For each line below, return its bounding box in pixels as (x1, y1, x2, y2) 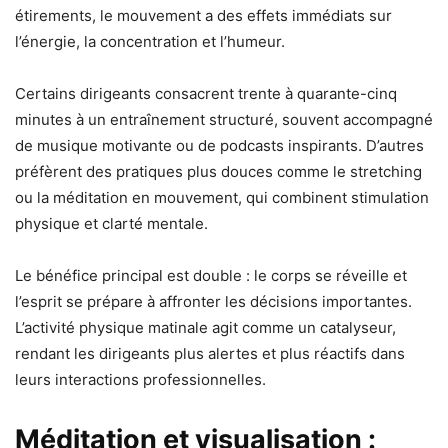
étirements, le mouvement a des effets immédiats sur (15, 5, 392, 25)
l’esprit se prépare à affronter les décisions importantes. (15, 291, 412, 311)
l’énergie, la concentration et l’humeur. (15, 31, 285, 51)
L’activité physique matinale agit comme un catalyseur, (15, 317, 396, 337)
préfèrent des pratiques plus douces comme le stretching (15, 161, 422, 181)
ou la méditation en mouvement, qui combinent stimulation (15, 187, 429, 207)
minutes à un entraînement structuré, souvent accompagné (15, 109, 433, 129)
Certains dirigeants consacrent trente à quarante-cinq (15, 83, 397, 103)
